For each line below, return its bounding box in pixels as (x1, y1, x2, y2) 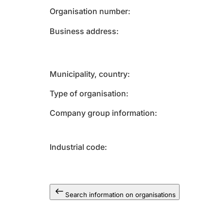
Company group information (50, 108, 155, 118)
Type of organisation (50, 89, 126, 98)
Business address (50, 26, 116, 36)
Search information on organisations (65, 191, 176, 199)
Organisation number (50, 6, 128, 16)
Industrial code (50, 142, 105, 152)
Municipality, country (50, 69, 127, 79)
